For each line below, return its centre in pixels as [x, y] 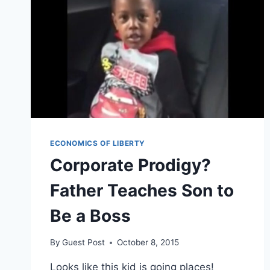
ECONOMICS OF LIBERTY [98, 143]
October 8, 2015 [148, 243]
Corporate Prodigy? [130, 165]
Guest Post [84, 243]
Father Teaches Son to [142, 190]
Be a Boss [90, 215]
